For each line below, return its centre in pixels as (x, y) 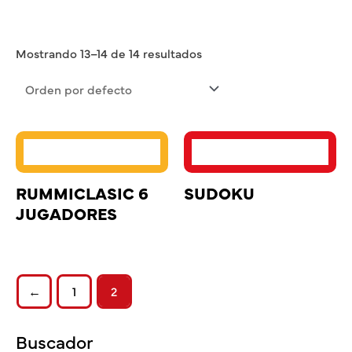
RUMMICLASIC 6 (82, 192)
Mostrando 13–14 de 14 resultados (109, 53)
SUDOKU (219, 192)
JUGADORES (66, 213)
